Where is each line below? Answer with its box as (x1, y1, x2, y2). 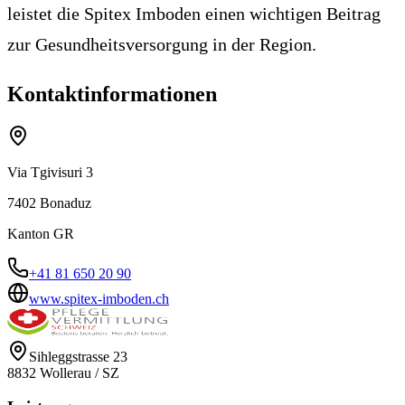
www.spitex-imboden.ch (29, 290, 169, 306)
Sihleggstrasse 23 (29, 348, 127, 364)
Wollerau (40, 364, 91, 381)
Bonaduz (40, 194, 91, 211)
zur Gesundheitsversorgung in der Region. (7, 33, 316, 54)
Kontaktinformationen (7, 81, 217, 106)
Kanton (7, 225, 53, 241)
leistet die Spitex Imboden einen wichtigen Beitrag (7, 3, 381, 24)
